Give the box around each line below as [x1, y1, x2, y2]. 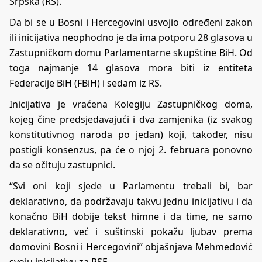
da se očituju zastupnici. [9, 158, 115, 171]
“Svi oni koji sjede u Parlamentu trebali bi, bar [9, 179, 253, 192]
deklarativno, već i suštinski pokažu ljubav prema [9, 225, 253, 238]
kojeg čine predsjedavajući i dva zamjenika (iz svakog [9, 112, 253, 126]
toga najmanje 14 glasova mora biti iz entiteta [9, 61, 253, 74]
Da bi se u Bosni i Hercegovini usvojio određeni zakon [9, 15, 253, 29]
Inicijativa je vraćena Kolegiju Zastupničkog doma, [9, 97, 253, 111]
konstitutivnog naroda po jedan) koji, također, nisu [9, 127, 253, 141]
